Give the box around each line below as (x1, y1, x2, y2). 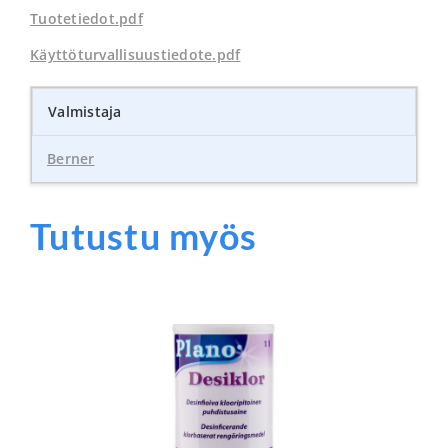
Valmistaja (48, 101, 122, 121)
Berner (47, 148, 95, 168)
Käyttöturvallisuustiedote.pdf (30, 44, 241, 64)
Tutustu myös (30, 214, 257, 259)
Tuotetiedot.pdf (30, 8, 143, 28)
